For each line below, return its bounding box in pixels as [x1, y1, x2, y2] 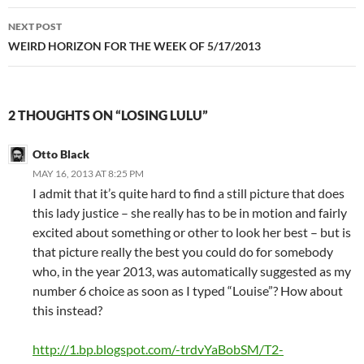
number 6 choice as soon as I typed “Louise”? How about [32, 283, 343, 299]
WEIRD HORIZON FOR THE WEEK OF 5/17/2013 [8, 39, 261, 54]
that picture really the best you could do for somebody [32, 244, 333, 260]
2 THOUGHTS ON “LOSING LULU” [8, 107, 208, 123]
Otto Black [32, 147, 89, 162]
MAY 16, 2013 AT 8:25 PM [32, 167, 144, 180]
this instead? [32, 302, 102, 318]
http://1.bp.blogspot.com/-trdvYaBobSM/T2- [32, 341, 284, 357]
